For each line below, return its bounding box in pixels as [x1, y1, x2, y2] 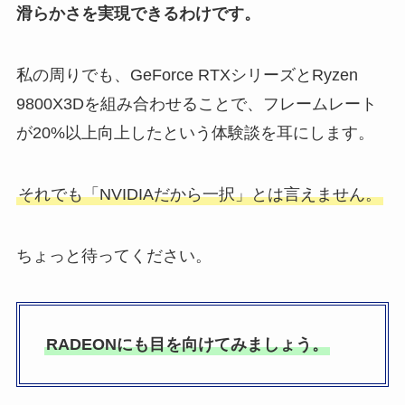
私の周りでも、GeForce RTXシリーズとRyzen [15, 65, 358, 84]
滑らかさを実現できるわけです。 [15, 5, 260, 24]
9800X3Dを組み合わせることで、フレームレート [15, 94, 377, 113]
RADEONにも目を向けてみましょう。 [45, 335, 328, 354]
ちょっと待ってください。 [15, 246, 212, 265]
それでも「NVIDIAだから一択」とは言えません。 [17, 184, 381, 203]
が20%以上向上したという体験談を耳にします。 [15, 123, 374, 142]
